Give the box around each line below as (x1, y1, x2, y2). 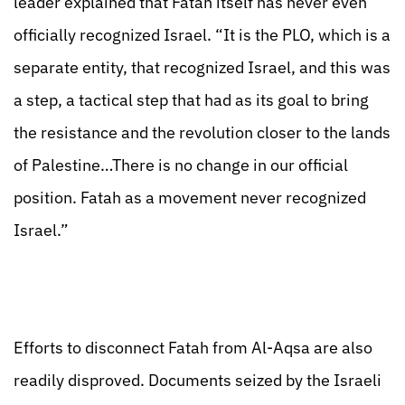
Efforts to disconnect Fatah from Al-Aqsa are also (14, 337, 372, 358)
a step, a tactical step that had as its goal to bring (14, 89, 369, 110)
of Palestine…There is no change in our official (14, 155, 348, 175)
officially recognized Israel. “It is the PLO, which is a (14, 24, 391, 45)
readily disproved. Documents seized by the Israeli (14, 370, 381, 391)
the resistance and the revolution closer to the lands (14, 122, 391, 143)
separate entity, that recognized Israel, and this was (14, 57, 391, 78)
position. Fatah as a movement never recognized (14, 187, 366, 208)
